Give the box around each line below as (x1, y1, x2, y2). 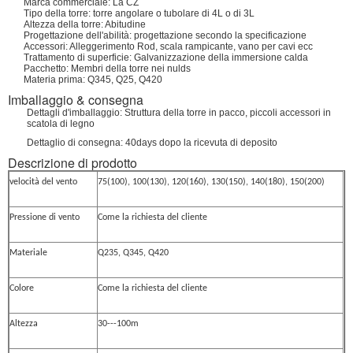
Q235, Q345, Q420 (98, 248, 169, 258)
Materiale (9, 248, 48, 258)
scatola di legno (27, 118, 95, 129)
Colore (9, 284, 35, 293)
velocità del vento (9, 177, 78, 187)
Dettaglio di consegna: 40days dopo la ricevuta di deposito (27, 137, 277, 148)
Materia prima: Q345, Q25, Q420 (24, 74, 162, 85)
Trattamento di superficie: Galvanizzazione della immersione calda (24, 52, 308, 63)
